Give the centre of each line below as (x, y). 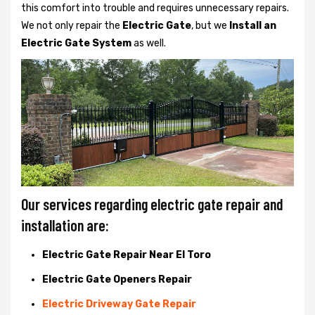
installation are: (65, 225)
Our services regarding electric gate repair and (152, 204)
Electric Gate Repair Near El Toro (127, 255)
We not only (47, 25)
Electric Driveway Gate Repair (119, 304)
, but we (210, 25)
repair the (98, 25)
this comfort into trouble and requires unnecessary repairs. (155, 8)
